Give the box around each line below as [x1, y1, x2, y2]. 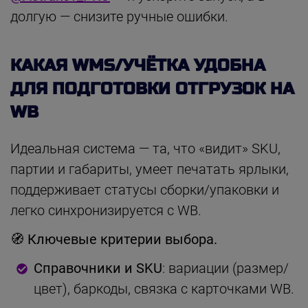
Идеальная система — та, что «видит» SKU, [10, 140, 280, 157]
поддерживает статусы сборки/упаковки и [10, 181, 279, 198]
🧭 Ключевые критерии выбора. [10, 230, 217, 247]
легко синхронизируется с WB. [10, 201, 201, 219]
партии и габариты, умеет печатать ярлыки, [10, 160, 289, 177]
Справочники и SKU [34, 259, 162, 276]
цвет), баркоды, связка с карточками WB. [34, 280, 294, 297]
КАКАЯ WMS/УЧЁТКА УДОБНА [10, 55, 265, 76]
